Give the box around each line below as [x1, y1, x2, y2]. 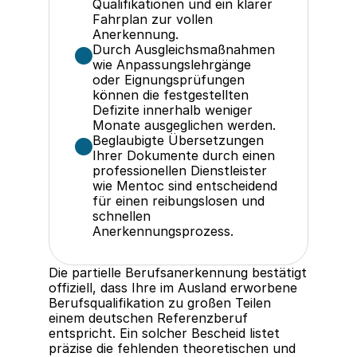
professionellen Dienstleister [92, 163, 267, 178]
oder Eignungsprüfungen [92, 72, 245, 88]
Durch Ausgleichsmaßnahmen [92, 41, 275, 57]
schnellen [92, 208, 151, 224]
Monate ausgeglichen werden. [92, 117, 276, 133]
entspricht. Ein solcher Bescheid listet [49, 325, 280, 341]
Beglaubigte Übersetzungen [92, 132, 264, 148]
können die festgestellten [92, 87, 249, 103]
